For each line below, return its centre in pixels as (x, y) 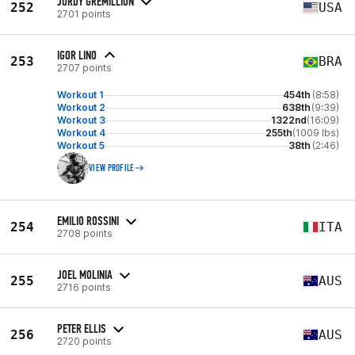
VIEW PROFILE (112, 168)
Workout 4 (81, 133)
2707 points (84, 68)
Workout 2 (81, 107)
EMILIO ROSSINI (88, 220)
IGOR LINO (77, 55)
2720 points (84, 341)
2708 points (85, 233)
